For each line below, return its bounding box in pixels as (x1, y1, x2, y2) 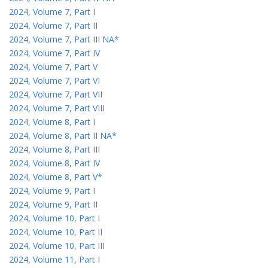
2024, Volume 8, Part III (9, 143, 100, 155)
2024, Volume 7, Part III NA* (9, 33, 119, 45)
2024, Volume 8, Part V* (9, 170, 102, 182)
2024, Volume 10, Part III (9, 239, 105, 251)
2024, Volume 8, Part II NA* (9, 129, 117, 141)
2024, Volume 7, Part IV (9, 47, 100, 59)
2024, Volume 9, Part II (9, 198, 98, 210)
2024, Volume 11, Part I (9, 253, 100, 265)
